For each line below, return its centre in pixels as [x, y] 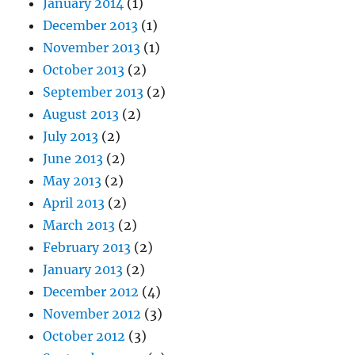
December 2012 [91, 292]
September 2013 [94, 92]
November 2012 [92, 314]
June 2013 [73, 159]
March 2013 [79, 225]
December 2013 [91, 26]
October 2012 [84, 336]
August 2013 [81, 115]
